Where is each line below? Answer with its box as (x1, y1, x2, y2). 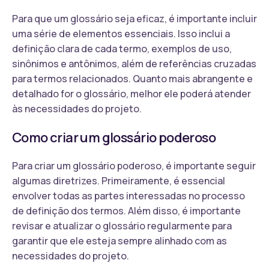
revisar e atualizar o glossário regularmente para (12, 219, 232, 232)
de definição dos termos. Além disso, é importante (12, 204, 241, 217)
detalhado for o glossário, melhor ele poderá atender (12, 86, 251, 100)
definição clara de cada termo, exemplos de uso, (12, 41, 232, 55)
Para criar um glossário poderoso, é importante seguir (12, 159, 256, 172)
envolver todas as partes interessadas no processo (12, 189, 245, 202)
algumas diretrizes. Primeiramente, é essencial (12, 174, 225, 187)
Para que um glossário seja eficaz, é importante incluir (12, 11, 257, 25)
